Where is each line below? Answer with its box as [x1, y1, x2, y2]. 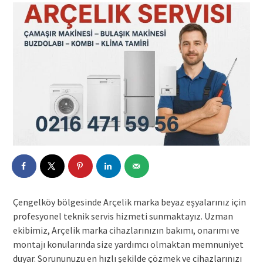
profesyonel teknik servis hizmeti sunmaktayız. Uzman [12, 210, 233, 222]
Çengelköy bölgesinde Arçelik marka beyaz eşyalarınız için [12, 196, 246, 208]
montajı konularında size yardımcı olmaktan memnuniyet [12, 238, 244, 251]
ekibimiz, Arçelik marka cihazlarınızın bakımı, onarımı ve [12, 224, 240, 237]
